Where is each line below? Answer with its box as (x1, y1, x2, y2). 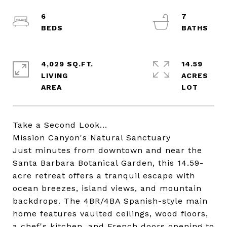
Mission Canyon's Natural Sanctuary (13, 133, 171, 142)
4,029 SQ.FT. (41, 60, 93, 68)
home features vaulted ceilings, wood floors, (13, 209, 208, 218)
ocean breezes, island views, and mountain (13, 183, 202, 193)
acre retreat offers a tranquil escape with (13, 171, 195, 180)
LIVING (41, 71, 68, 80)
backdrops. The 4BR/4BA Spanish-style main (13, 196, 208, 206)
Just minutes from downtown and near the (13, 145, 202, 155)
